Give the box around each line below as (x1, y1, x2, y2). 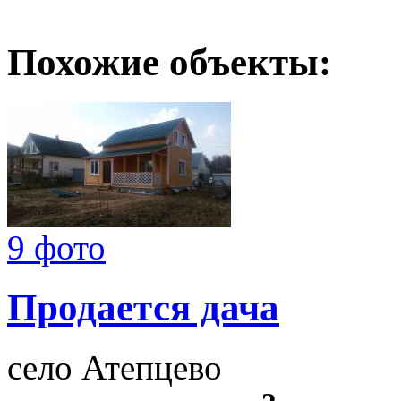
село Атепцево (7, 347, 222, 387)
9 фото (7, 228, 106, 268)
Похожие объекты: (7, 41, 331, 84)
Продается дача (7, 286, 279, 328)
